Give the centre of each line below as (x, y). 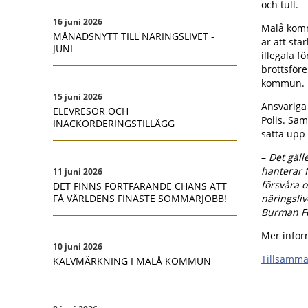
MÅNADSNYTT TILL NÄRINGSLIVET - (134, 36)
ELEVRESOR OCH (91, 111)
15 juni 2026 (78, 97)
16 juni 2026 (78, 22)
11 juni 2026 (78, 172)
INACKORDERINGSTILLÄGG (114, 123)
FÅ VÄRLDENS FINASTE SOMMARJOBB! (140, 198)
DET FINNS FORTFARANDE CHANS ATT (140, 186)
